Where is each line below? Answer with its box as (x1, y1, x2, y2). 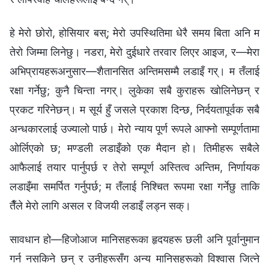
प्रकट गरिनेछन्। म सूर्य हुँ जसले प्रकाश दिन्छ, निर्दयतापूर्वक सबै (10, 103, 259, 116)
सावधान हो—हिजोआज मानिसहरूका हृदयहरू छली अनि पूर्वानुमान (10, 232, 259, 246)
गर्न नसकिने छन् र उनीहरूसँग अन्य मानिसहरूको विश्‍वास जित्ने (10, 252, 259, 265)
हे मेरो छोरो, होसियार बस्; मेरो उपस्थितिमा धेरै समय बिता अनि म (10, 26, 259, 39)
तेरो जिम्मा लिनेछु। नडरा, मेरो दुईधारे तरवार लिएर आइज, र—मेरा (10, 45, 259, 58)
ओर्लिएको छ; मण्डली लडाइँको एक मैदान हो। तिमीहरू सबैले (10, 141, 259, 154)
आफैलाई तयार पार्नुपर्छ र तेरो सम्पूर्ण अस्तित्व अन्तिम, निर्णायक (10, 160, 259, 174)
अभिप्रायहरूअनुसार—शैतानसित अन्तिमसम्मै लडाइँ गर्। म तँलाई (10, 64, 259, 77)
